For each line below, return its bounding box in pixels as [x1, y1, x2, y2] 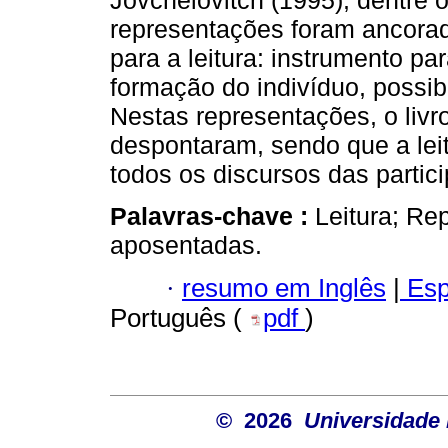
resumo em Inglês [182, 273, 386, 302]
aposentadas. [110, 231, 262, 260]
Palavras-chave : [110, 202, 315, 231]
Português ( [110, 303, 249, 332]
